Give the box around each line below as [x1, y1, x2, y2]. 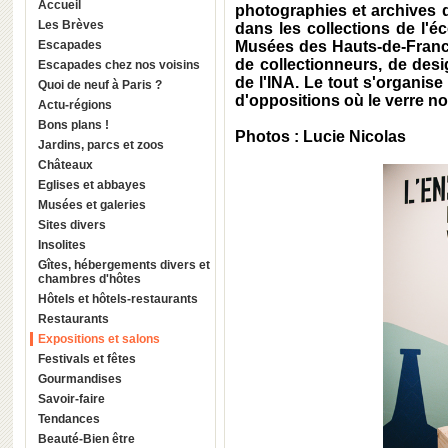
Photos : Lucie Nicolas [235, 128, 406, 145]
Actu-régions [38, 98, 112, 112]
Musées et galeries [38, 198, 146, 212]
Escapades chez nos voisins [135, 58, 200, 72]
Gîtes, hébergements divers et [38, 258, 210, 272]
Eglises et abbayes [38, 178, 146, 192]
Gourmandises [38, 372, 122, 386]
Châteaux [38, 158, 93, 172]
